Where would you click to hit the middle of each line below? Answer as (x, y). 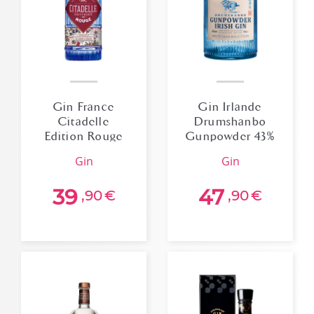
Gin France (84, 107)
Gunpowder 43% (230, 136)
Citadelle (84, 121)
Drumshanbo (230, 121)
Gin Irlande (230, 107)
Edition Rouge (84, 136)
